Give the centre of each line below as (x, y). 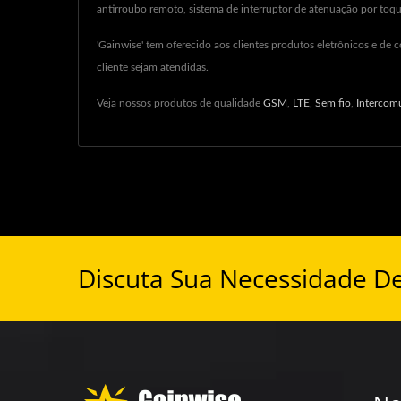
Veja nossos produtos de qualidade (180, 103)
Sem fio (333, 103)
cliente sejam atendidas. (153, 67)
